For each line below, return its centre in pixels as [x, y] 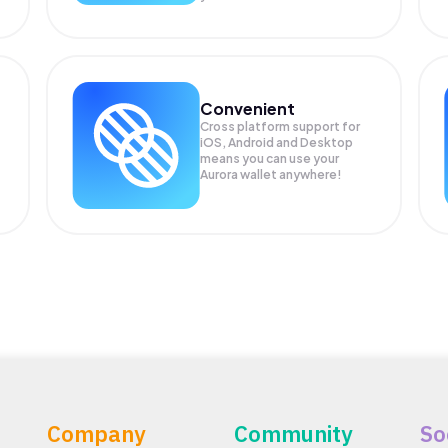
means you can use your [270, 158]
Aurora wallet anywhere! [271, 174]
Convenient [248, 108]
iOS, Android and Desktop [277, 142]
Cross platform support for [280, 126]
